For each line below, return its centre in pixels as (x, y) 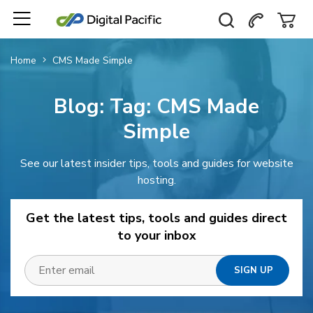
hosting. (156, 180)
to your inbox (156, 235)
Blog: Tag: (105, 107)
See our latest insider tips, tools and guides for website (156, 163)
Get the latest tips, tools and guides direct (156, 218)
